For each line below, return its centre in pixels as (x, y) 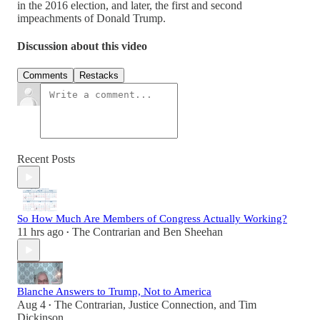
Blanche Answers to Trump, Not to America (114, 292)
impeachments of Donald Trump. (91, 18)
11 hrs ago (40, 232)
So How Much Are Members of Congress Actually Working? (152, 219)
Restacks (99, 76)
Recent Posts (46, 159)
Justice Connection (171, 305)
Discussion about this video (82, 46)
